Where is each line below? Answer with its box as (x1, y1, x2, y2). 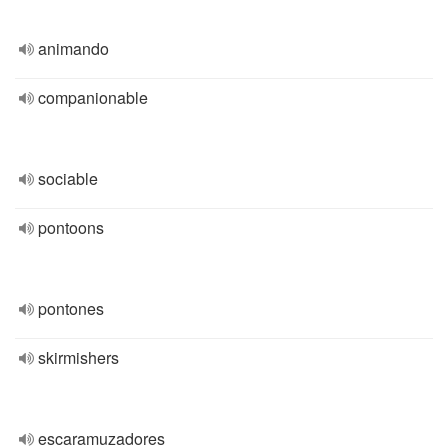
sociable (38, 167, 98, 190)
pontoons (38, 216, 104, 239)
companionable (38, 86, 148, 109)
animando (38, 37, 109, 60)
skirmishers (38, 346, 119, 369)
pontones (38, 297, 104, 320)
